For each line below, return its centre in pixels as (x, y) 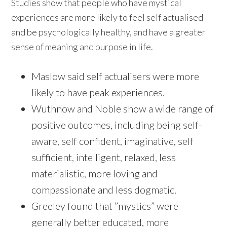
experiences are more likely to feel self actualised (107, 17)
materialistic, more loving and (95, 174)
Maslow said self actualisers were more (116, 76)
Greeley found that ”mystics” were (105, 206)
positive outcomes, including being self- (117, 125)
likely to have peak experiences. (98, 92)
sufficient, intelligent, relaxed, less (104, 157)
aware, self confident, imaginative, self (113, 141)
